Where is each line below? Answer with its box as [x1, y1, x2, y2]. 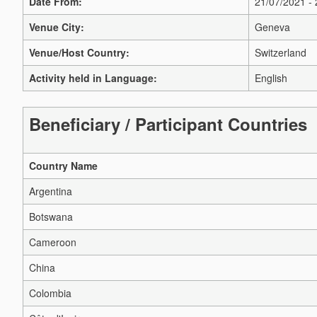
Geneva [255, 20, 290, 34]
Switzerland [255, 45, 306, 59]
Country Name [29, 158, 98, 173]
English [255, 71, 287, 85]
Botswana [29, 209, 73, 224]
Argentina [29, 184, 72, 199]
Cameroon [29, 235, 76, 250]
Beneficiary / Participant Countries [29, 112, 307, 137]
